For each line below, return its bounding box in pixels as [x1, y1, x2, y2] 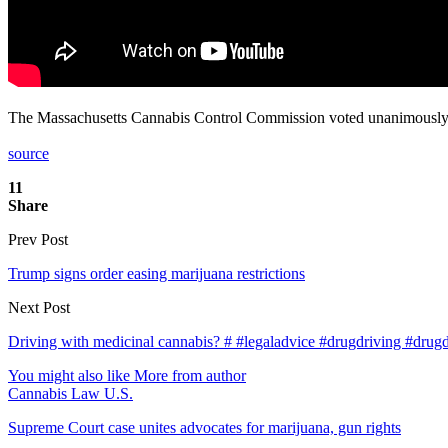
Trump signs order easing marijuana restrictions [8, 264, 305, 282]
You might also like [8, 366, 130, 384]
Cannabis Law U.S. [8, 384, 133, 402]
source [8, 144, 49, 162]
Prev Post [8, 230, 68, 248]
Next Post [8, 298, 70, 316]
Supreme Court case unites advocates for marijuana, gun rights [8, 418, 401, 436]
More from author [134, 366, 246, 384]
